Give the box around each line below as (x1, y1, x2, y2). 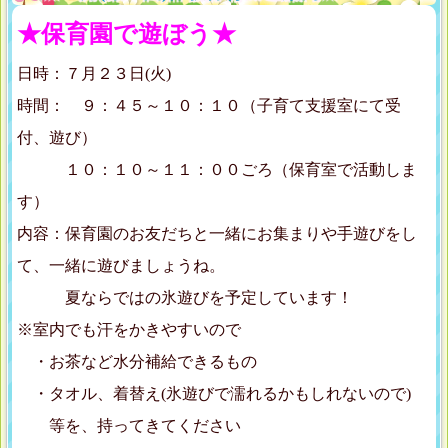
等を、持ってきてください (17, 417, 241, 435)
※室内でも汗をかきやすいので (17, 321, 241, 339)
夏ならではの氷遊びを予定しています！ (17, 289, 353, 307)
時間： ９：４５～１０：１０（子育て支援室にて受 (17, 97, 401, 115)
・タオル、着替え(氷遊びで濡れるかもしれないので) (17, 385, 411, 403)
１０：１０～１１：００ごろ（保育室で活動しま (17, 161, 417, 179)
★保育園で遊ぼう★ (17, 21, 236, 48)
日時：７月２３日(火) (17, 65, 171, 83)
